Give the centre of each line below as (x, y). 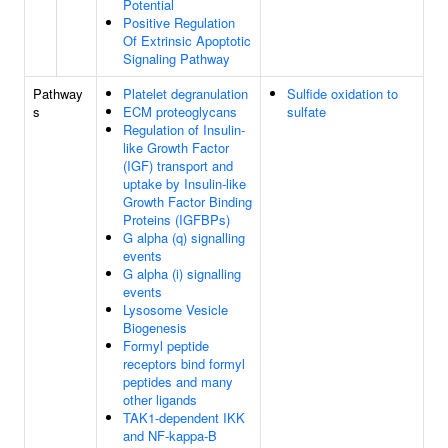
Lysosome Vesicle (175, 309)
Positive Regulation (179, 22)
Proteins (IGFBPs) (176, 219)
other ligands (160, 399)
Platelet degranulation (185, 93)
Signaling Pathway (176, 58)
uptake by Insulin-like (184, 183)
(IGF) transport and (178, 165)
